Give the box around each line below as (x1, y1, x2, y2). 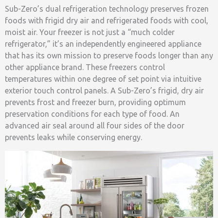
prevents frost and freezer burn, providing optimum (5, 97, 186, 107)
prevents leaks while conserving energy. (5, 132, 142, 142)
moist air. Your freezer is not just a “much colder (5, 27, 175, 36)
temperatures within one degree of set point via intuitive (5, 74, 201, 83)
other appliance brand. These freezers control (5, 62, 165, 72)
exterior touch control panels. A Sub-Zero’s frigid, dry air (5, 86, 204, 95)
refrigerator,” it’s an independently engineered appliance (5, 39, 201, 48)
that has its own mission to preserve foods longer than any (5, 51, 213, 60)
